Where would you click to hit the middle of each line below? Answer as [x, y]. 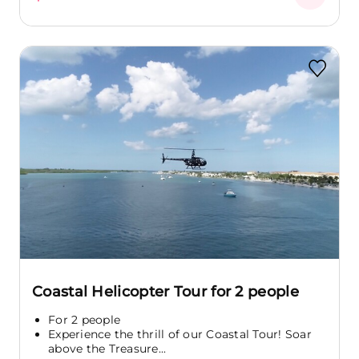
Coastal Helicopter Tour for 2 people [165, 291]
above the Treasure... [107, 348]
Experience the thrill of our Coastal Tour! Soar [180, 334]
